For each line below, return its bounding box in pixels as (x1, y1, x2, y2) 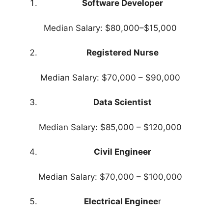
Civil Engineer (94, 147, 151, 157)
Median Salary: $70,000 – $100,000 (38, 171, 182, 182)
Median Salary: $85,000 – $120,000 (38, 122, 182, 132)
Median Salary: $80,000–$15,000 (43, 23, 177, 33)
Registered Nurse (86, 48, 159, 58)
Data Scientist (93, 97, 152, 108)
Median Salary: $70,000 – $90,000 (40, 72, 180, 82)
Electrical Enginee (84, 196, 158, 207)
